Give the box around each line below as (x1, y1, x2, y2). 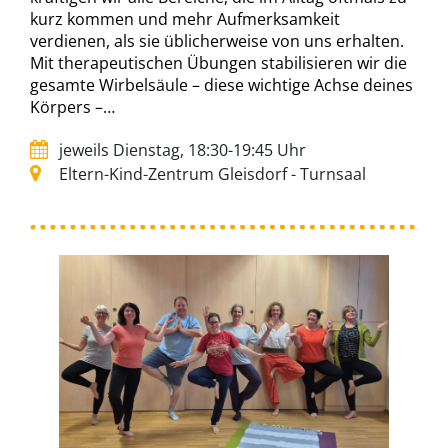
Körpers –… (30, 95, 115, 118)
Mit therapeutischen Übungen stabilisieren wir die (30, 51, 407, 74)
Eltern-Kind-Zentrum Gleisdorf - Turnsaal (55, 162, 366, 185)
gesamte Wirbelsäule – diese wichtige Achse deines (30, 73, 413, 96)
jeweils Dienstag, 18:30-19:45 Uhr (55, 138, 306, 161)
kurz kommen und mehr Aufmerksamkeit (30, 7, 340, 30)
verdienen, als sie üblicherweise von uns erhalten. (30, 29, 404, 52)
